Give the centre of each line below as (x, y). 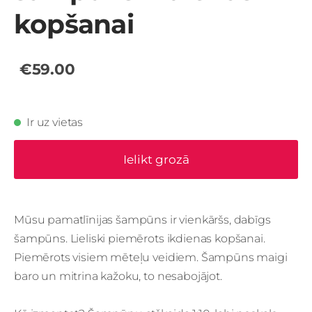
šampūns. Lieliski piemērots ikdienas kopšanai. (140, 238)
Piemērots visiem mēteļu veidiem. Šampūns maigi (151, 257)
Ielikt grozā (156, 159)
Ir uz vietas (55, 123)
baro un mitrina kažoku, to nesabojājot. (118, 276)
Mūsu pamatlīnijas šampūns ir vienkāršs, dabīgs (142, 219)
